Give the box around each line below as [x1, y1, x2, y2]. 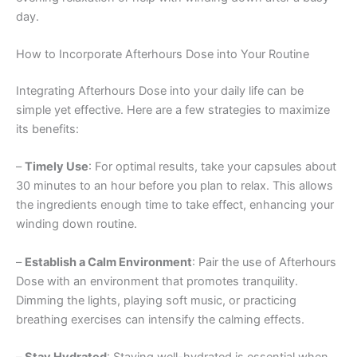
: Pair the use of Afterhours [192, 254, 336, 269]
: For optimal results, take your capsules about [88, 159, 336, 175]
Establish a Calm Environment [25, 254, 192, 269]
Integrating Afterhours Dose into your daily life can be [16, 83, 304, 98]
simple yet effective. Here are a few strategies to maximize [16, 102, 330, 117]
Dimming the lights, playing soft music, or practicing [16, 292, 296, 308]
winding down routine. [16, 217, 137, 232]
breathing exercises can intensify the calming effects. [16, 312, 304, 327]
